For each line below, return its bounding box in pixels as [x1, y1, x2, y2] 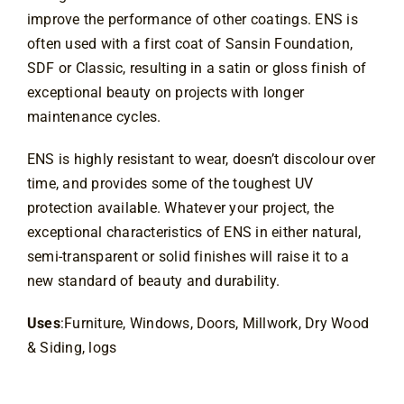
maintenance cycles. [26, 108, 161, 126]
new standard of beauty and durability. [26, 272, 280, 290]
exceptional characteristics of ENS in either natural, [26, 224, 362, 242]
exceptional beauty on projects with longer [26, 84, 305, 102]
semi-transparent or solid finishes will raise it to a [26, 248, 350, 266]
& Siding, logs [26, 339, 117, 357]
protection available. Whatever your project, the [26, 199, 335, 217]
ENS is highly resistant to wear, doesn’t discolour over [26, 151, 376, 169]
